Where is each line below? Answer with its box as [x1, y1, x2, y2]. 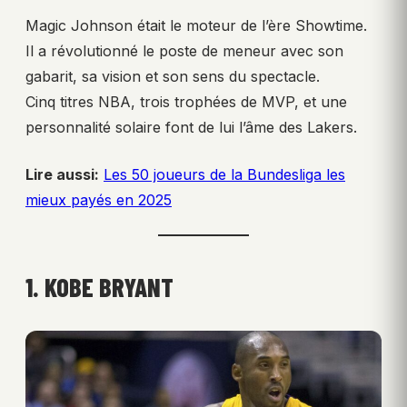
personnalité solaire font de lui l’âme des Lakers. [25, 117, 357, 136]
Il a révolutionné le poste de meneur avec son [25, 41, 343, 60]
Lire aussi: [25, 164, 99, 184]
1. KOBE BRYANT [25, 271, 174, 303]
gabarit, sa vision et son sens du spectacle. [25, 66, 320, 85]
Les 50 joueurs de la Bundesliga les [104, 164, 345, 184]
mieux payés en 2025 [25, 190, 172, 209]
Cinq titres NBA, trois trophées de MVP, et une [25, 92, 347, 111]
